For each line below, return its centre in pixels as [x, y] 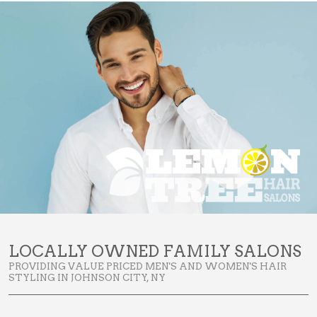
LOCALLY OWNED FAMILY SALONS [155, 252]
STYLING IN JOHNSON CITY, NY [87, 278]
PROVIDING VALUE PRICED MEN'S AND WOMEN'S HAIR [148, 266]
